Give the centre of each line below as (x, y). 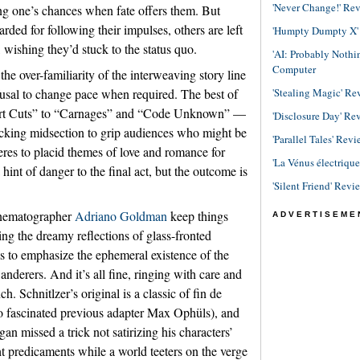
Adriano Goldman (121, 216)
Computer (294, 69)
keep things (198, 216)
